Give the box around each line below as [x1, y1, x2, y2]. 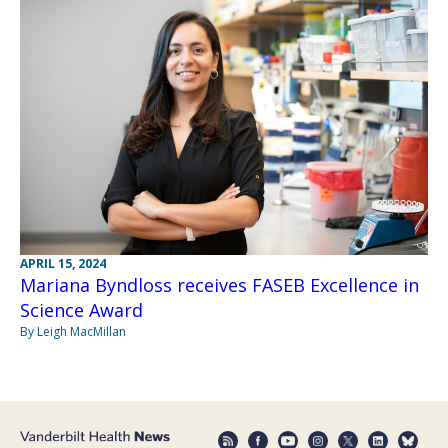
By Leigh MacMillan [20, 322, 126, 340]
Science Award [20, 297, 143, 322]
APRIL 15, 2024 [20, 254, 106, 272]
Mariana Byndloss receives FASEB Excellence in [20, 272, 419, 297]
